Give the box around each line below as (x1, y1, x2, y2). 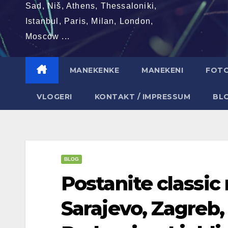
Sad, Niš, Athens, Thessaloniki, (25, 2, 157, 10)
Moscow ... (25, 32, 70, 41)
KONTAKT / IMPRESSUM (94, 92, 190, 101)
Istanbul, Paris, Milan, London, (25, 17, 154, 25)
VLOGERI (37, 92, 72, 101)
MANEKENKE (69, 66, 119, 75)
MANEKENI (141, 66, 183, 75)
